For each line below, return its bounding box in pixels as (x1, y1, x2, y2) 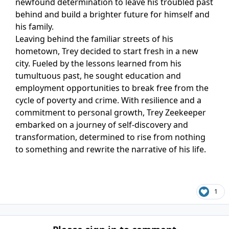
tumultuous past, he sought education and (15, 70, 181, 82)
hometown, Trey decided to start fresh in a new (15, 45, 198, 57)
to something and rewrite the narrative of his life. (15, 144, 206, 155)
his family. (15, 21, 54, 33)
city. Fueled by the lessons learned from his (15, 58, 181, 70)
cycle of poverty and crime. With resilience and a (15, 95, 201, 106)
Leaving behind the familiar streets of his (15, 33, 173, 45)
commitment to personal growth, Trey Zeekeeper (15, 107, 206, 119)
